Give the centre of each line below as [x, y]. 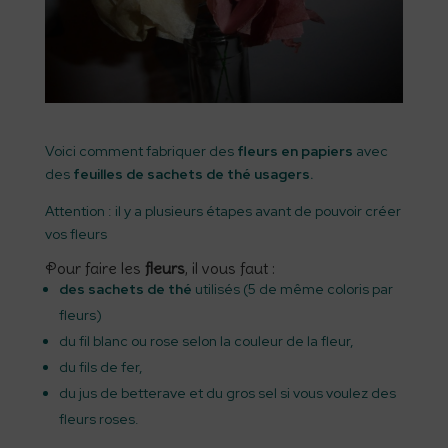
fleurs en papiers [294, 151]
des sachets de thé [125, 289]
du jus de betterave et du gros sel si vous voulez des [227, 393]
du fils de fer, [100, 367]
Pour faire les [94, 268]
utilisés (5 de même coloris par [292, 289]
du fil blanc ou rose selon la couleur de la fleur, [206, 341]
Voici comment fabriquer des [140, 151]
